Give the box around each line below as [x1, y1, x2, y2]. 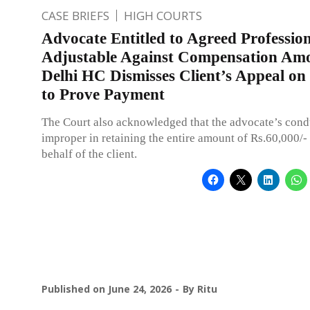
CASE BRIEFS [42, 7, 109, 24]
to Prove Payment [42, 85, 165, 103]
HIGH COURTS [124, 7, 202, 24]
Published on [42, 282, 108, 295]
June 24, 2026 [108, 282, 172, 295]
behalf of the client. [42, 147, 137, 161]
